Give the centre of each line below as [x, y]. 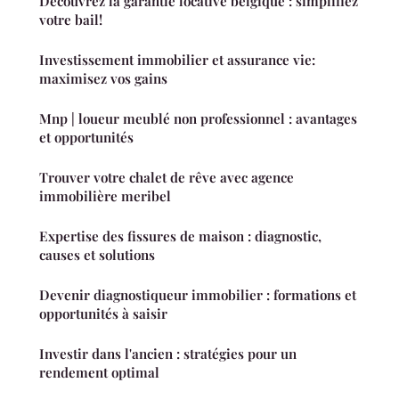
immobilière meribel [105, 196]
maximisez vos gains [103, 79]
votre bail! [71, 20]
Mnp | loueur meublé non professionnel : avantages [198, 119]
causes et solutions [97, 255]
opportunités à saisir [103, 314]
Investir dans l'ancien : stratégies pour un [168, 354]
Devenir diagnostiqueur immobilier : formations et [198, 295]
